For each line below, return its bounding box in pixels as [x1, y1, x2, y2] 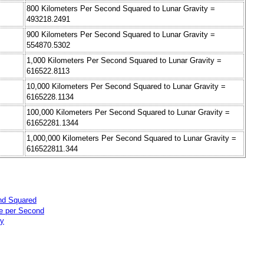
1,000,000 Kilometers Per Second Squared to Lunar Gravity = [27, 134, 236, 143]
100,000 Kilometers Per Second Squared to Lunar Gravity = [27, 108, 230, 117]
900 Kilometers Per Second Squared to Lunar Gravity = [27, 30, 215, 39]
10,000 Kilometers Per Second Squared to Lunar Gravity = [27, 82, 226, 91]
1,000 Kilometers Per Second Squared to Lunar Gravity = [27, 56, 222, 65]
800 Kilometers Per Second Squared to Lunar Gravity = [27, 4, 215, 14]
